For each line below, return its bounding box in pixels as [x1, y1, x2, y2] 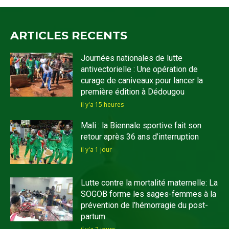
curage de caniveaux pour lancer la [81, 76, 203, 86]
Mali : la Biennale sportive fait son [81, 121, 202, 131]
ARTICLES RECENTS [10, 29, 127, 43]
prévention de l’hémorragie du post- [81, 200, 209, 210]
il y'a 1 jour [81, 145, 112, 154]
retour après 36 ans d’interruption [81, 132, 199, 142]
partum [81, 211, 106, 221]
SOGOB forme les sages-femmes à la [81, 189, 217, 199]
